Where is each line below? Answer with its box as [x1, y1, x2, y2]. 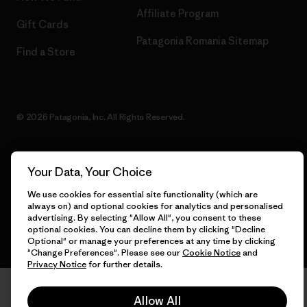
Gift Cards [16, 17, 69, 31]
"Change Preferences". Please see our [27, 247, 182, 258]
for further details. [86, 258, 162, 270]
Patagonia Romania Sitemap [136, 34, 269, 47]
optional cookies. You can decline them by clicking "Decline [27, 223, 265, 235]
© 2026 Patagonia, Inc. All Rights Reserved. [16, 110, 185, 123]
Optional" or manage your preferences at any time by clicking [27, 235, 275, 247]
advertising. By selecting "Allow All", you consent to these [27, 212, 261, 223]
